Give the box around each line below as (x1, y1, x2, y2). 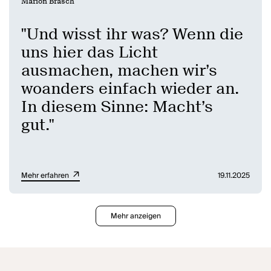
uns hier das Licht (21, 43, 158, 61)
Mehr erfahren (21, 169, 71, 183)
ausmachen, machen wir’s (21, 61, 218, 79)
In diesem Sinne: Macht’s (21, 97, 214, 116)
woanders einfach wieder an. (21, 79, 240, 97)
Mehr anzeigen (110, 210, 161, 223)
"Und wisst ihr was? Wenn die (21, 25, 244, 43)
